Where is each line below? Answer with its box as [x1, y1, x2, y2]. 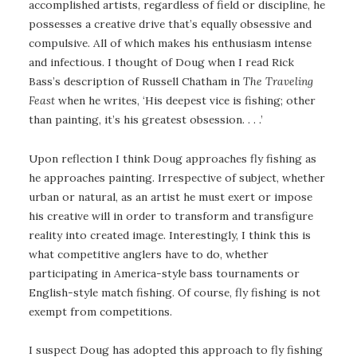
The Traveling [243, 73, 313, 88]
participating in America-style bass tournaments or [29, 265, 300, 280]
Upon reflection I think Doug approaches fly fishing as [29, 151, 316, 166]
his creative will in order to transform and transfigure [29, 208, 313, 223]
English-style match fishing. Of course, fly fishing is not [29, 284, 320, 300]
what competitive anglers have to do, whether [29, 246, 269, 261]
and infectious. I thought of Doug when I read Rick [29, 54, 294, 69]
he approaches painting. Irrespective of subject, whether [29, 170, 325, 185]
